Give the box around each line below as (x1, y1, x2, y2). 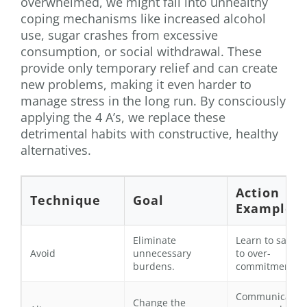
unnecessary (133, 247, 191, 260)
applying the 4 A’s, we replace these (21, 109, 225, 126)
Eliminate (133, 234, 176, 247)
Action (236, 184, 280, 201)
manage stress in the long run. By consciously (21, 93, 286, 110)
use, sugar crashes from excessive (21, 27, 218, 44)
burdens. (133, 260, 175, 273)
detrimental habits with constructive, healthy (21, 125, 278, 143)
